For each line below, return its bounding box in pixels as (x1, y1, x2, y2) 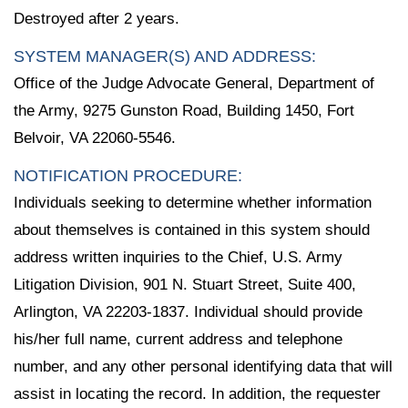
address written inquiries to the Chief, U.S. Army (14, 248, 342, 266)
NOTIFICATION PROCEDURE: (14, 166, 242, 185)
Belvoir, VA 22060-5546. (14, 128, 176, 147)
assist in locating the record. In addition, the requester (14, 384, 381, 403)
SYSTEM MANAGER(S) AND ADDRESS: (14, 46, 316, 66)
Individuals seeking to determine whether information (14, 193, 372, 211)
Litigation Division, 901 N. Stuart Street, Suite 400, (14, 275, 356, 293)
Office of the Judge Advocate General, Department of (14, 74, 374, 92)
